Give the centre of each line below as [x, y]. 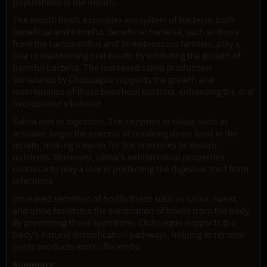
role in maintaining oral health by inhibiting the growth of [127, 56]
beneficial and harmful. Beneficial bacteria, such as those [126, 32]
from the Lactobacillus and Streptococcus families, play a [126, 44]
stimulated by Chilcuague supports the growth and [113, 80]
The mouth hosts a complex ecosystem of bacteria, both [124, 21]
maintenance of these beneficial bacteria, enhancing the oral [133, 92]
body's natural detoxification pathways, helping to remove [128, 235]
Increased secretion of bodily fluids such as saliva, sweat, [125, 199]
